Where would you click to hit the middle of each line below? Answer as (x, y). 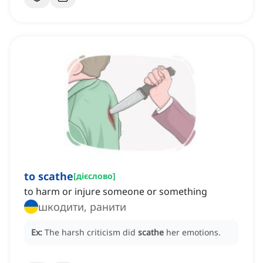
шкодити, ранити (82, 207)
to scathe (49, 176)
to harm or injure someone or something (116, 192)
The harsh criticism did (91, 232)
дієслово (95, 176)
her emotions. (193, 232)
